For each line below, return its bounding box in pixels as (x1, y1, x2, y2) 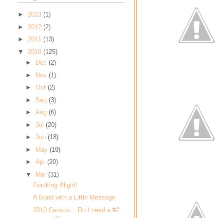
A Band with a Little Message (33, 194, 116, 201)
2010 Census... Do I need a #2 (33, 206, 120, 214)
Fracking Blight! (33, 181, 78, 189)
